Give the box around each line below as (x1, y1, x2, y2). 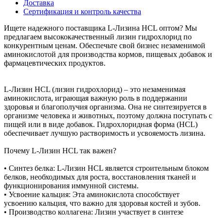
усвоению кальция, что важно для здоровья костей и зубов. (4, 199, 200, 207)
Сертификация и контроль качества (23, 7, 141, 16)
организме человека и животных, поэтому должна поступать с (4, 111, 212, 120)
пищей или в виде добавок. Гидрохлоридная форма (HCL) (4, 120, 198, 128)
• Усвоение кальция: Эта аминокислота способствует (4, 190, 180, 199)
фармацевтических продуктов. (4, 58, 106, 67)
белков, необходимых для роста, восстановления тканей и (4, 172, 196, 181)
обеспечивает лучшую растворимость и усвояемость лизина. (4, 128, 205, 137)
